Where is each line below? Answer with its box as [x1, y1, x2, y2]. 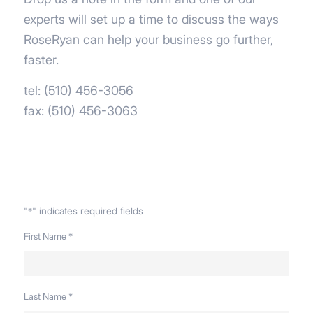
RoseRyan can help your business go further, [23, 31, 273, 47]
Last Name [23, 291, 66, 303]
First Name [23, 231, 66, 242]
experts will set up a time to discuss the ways [23, 11, 279, 27]
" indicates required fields [31, 205, 143, 217]
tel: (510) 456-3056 [23, 83, 133, 99]
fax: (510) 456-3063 [23, 103, 138, 119]
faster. [23, 52, 59, 67]
